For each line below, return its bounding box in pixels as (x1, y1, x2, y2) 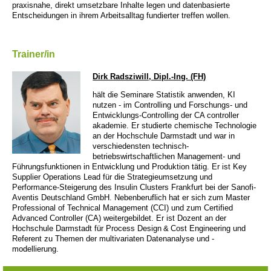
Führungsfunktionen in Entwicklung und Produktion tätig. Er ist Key (12, 162, 247, 171)
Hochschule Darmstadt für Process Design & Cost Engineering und (12, 223, 246, 233)
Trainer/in (12, 48, 55, 59)
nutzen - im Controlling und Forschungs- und (93, 100, 248, 109)
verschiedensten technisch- (93, 141, 189, 151)
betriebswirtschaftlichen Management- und (93, 151, 241, 161)
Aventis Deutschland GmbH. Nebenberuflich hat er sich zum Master (12, 192, 250, 202)
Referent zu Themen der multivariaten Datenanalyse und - (12, 233, 214, 243)
